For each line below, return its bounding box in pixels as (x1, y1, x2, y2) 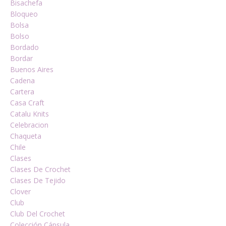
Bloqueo (10, 9, 38, 19)
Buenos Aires (10, 65, 53, 74)
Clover (10, 187, 31, 196)
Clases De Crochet (10, 164, 71, 174)
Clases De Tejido (10, 176, 66, 185)
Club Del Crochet (10, 209, 65, 218)
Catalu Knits (10, 109, 49, 119)
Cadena (10, 76, 35, 85)
